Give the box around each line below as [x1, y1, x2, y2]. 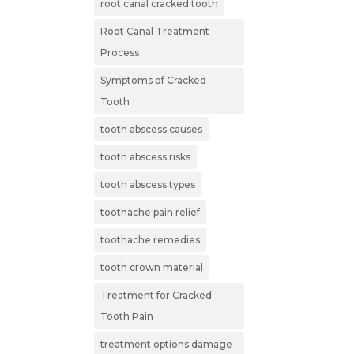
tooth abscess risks [100, 150, 191, 163]
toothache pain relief [100, 205, 201, 218]
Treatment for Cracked [100, 288, 213, 301]
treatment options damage [100, 337, 233, 350]
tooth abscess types [100, 178, 196, 190]
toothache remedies [100, 233, 201, 246]
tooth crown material [100, 261, 204, 273]
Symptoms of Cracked [100, 73, 207, 86]
